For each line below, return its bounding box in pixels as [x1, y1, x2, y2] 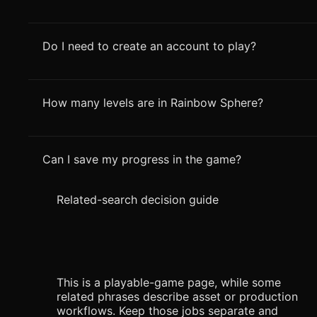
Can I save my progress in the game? [42, 152, 241, 167]
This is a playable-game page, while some [57, 275, 281, 290]
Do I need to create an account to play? [42, 39, 256, 54]
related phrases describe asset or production [57, 289, 298, 304]
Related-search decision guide [57, 192, 219, 207]
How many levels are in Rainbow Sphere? [42, 96, 263, 110]
